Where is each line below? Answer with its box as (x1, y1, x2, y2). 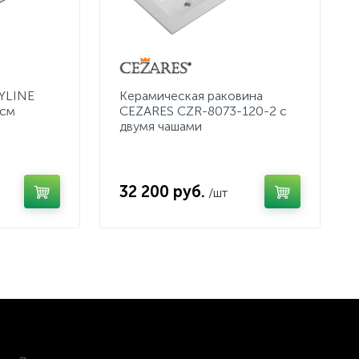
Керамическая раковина (119, 88, 263, 103)
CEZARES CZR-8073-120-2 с (119, 103, 287, 119)
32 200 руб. (119, 182, 205, 201)
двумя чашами (119, 119, 202, 134)
